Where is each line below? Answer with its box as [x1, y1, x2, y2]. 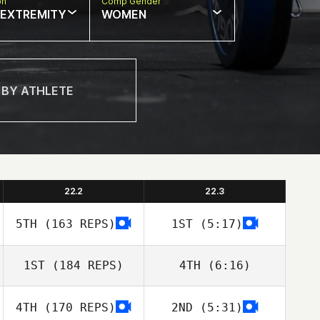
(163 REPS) [37, 216, 116, 231]
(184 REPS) [45, 259, 124, 272]
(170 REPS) [37, 300, 116, 314]
